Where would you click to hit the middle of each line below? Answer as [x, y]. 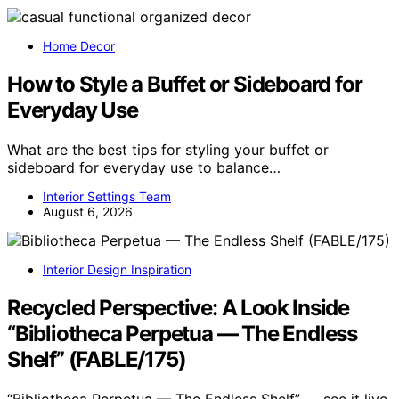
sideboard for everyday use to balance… [144, 167]
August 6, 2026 [88, 211]
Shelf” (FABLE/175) [97, 359]
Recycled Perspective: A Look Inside [178, 307]
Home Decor [79, 46]
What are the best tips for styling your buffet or [168, 149]
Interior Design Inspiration [117, 269]
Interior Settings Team [107, 196]
